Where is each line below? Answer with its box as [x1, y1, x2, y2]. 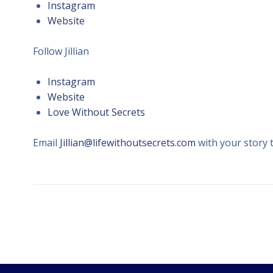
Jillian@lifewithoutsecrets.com [59, 135, 196, 149]
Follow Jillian [32, 44, 89, 58]
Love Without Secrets [47, 105, 145, 119]
